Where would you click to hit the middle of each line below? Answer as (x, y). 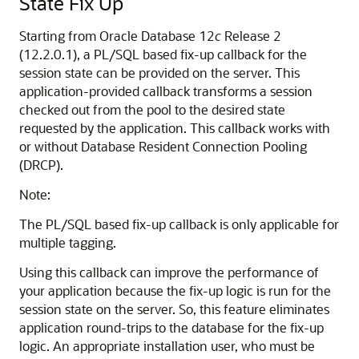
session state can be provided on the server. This (159, 73)
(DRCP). (41, 165)
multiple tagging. (68, 242)
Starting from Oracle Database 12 (117, 36)
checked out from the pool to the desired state (152, 109)
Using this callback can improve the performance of (169, 272)
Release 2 (251, 36)
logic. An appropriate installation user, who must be (167, 346)
